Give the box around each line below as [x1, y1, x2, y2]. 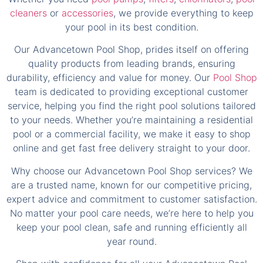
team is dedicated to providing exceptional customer [15, 56, 248, 69]
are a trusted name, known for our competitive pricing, [11, 149, 252, 161]
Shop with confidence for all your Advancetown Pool [16, 228, 247, 241]
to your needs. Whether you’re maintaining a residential [10, 85, 253, 97]
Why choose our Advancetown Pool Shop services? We [11, 135, 252, 147]
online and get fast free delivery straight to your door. [13, 113, 250, 125]
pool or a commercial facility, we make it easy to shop [12, 99, 251, 111]
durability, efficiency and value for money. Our [6, 42, 213, 55]
